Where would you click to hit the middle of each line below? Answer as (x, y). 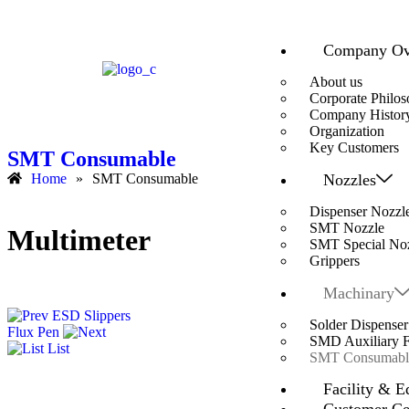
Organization (346, 131)
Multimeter (79, 240)
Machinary (358, 293)
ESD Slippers (91, 316)
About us (336, 82)
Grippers (334, 261)
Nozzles (349, 180)
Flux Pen (33, 332)
